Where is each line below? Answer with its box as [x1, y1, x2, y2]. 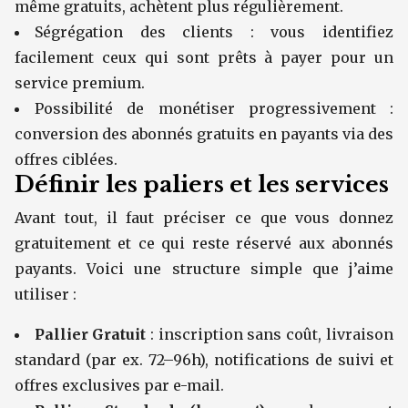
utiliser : [15, 285, 76, 303]
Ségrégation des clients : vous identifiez [35, 23, 393, 41]
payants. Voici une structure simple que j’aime [15, 260, 393, 278]
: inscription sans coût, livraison [146, 325, 393, 343]
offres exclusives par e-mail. [15, 376, 224, 394]
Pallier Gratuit [35, 325, 146, 343]
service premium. [15, 74, 145, 92]
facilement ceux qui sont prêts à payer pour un [15, 48, 393, 66]
